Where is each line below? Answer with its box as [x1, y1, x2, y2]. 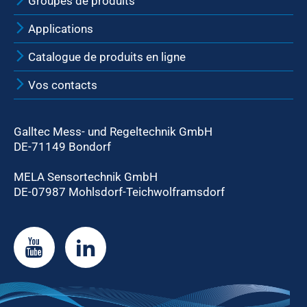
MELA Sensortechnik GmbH [14, 170, 158, 184]
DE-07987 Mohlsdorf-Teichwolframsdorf [14, 185, 225, 199]
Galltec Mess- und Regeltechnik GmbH [14, 125, 212, 138]
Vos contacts [25, 78, 97, 92]
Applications [25, 22, 93, 36]
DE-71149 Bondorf [14, 140, 111, 153]
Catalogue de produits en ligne [25, 50, 186, 64]
